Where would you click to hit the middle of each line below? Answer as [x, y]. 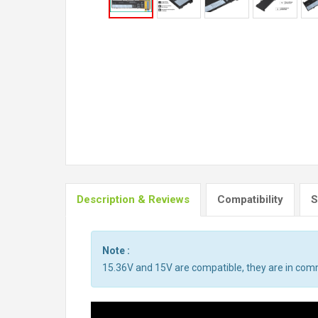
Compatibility [250, 199]
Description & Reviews [133, 199]
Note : [116, 251]
